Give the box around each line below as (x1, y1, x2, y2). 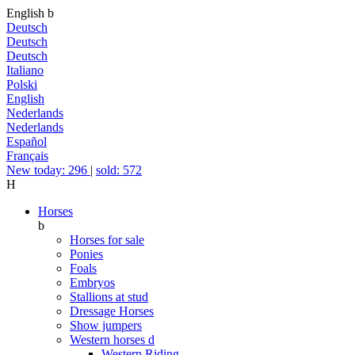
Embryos (70, 276, 115, 289)
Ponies (70, 247, 103, 261)
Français (6, 149, 48, 162)
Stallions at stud (70, 290, 148, 303)
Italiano (6, 63, 44, 77)
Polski (6, 78, 37, 91)
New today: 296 (6, 163, 90, 177)
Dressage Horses (70, 304, 154, 318)
